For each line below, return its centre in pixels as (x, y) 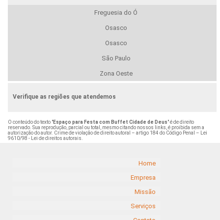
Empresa (143, 178)
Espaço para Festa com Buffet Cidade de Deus (110, 122)
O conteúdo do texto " (30, 122)
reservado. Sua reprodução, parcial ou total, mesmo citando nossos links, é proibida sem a (106, 127)
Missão (145, 192)
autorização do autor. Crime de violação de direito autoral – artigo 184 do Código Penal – (104, 133)
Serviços (143, 206)
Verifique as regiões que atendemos (64, 96)
